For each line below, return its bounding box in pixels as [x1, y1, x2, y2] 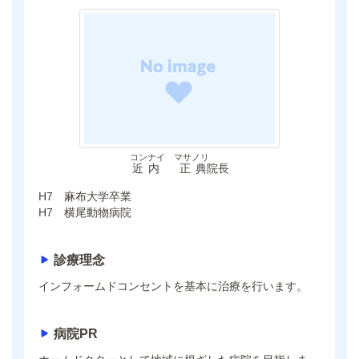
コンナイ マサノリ [130, 152, 209, 163]
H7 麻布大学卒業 [38, 190, 131, 204]
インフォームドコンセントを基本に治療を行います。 [38, 280, 308, 293]
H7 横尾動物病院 [38, 206, 131, 220]
